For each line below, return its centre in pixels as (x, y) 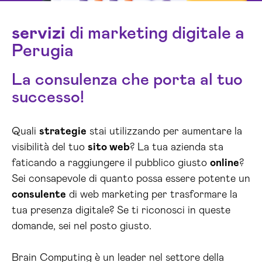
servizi (39, 33)
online (225, 163)
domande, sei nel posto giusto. (82, 226)
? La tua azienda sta (177, 147)
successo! (48, 98)
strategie (63, 132)
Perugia (43, 51)
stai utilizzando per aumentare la (164, 132)
